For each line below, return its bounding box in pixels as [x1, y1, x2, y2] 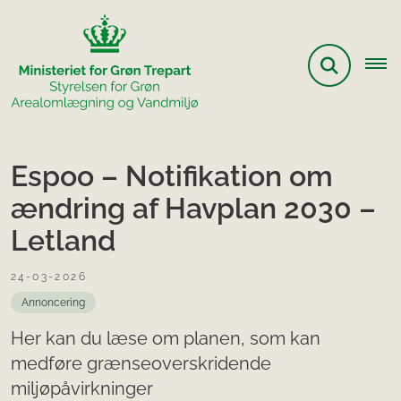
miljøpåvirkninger [11, 378, 153, 399]
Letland [11, 224, 115, 257]
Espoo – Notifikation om [11, 159, 333, 192]
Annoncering [21, 296, 85, 309]
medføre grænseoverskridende [11, 353, 271, 374]
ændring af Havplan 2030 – [11, 192, 376, 225]
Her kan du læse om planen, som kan [11, 328, 320, 349]
